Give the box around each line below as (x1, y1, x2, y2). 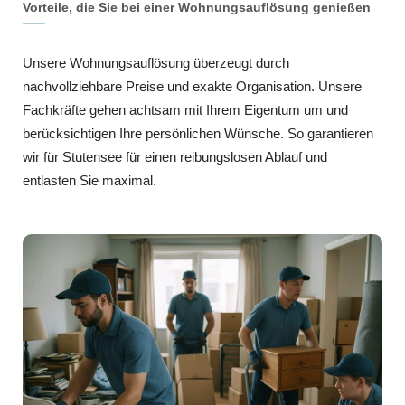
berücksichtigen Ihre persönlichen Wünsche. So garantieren (23, 125, 373, 141)
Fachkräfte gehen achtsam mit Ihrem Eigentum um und (23, 101, 348, 118)
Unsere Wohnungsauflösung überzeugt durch (23, 54, 289, 71)
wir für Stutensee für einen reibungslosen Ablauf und (23, 148, 327, 165)
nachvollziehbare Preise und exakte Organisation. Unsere (23, 78, 362, 94)
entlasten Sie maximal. (23, 172, 156, 188)
